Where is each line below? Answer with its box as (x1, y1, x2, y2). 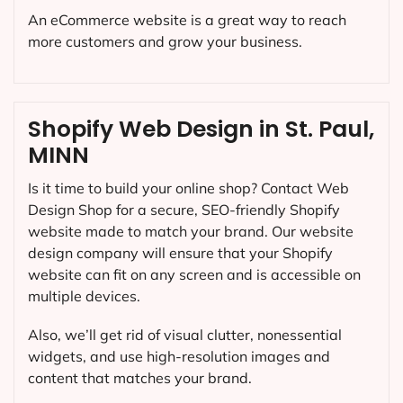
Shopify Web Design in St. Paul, (28, 113, 374, 146)
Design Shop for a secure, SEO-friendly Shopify (28, 201, 340, 219)
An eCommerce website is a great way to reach (28, 11, 346, 30)
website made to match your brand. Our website (28, 222, 354, 241)
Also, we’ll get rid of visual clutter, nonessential (28, 326, 342, 345)
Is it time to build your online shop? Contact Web (28, 179, 349, 198)
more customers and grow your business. (28, 32, 302, 51)
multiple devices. (28, 287, 140, 306)
